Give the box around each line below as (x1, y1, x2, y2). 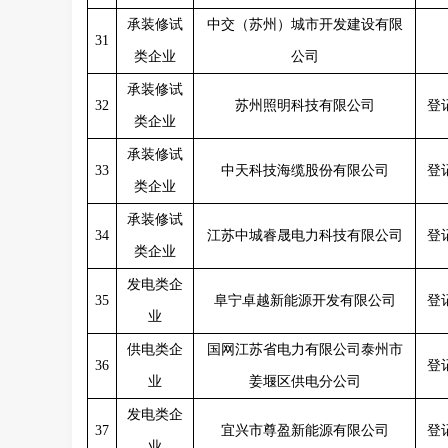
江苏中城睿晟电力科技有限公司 (206, 228, 403, 243)
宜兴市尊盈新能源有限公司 (220, 423, 389, 438)
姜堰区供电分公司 (248, 374, 361, 389)
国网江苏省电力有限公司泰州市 (206, 342, 403, 357)
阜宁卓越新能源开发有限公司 (213, 293, 396, 308)
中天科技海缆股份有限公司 (220, 163, 389, 178)
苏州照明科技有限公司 (234, 98, 375, 113)
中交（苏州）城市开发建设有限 (206, 17, 403, 32)
